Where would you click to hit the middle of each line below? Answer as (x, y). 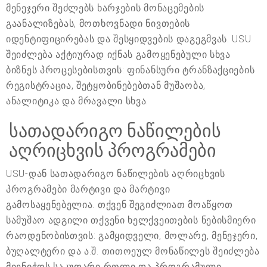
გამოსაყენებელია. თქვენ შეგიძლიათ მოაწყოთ (119, 204)
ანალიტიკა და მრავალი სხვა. (77, 101)
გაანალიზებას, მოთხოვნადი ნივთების (98, 23)
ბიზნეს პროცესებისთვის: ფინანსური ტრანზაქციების (131, 70)
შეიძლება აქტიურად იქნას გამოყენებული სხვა (118, 54)
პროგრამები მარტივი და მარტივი (88, 189)
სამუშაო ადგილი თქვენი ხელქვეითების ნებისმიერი (131, 220)
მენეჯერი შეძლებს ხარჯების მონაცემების (105, 8)
